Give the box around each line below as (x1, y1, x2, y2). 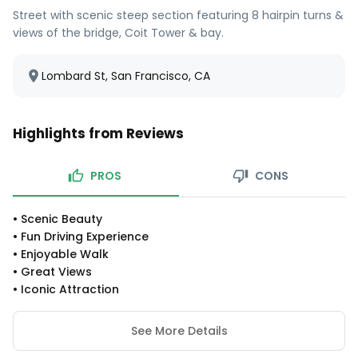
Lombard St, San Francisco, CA (42, 68, 210, 84)
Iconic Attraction (21, 281, 119, 297)
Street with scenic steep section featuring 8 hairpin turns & (13, 7, 344, 23)
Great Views (21, 264, 92, 280)
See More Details (130, 323, 228, 339)
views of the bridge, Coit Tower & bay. (13, 25, 224, 41)
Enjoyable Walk (21, 246, 109, 262)
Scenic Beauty (21, 211, 102, 227)
